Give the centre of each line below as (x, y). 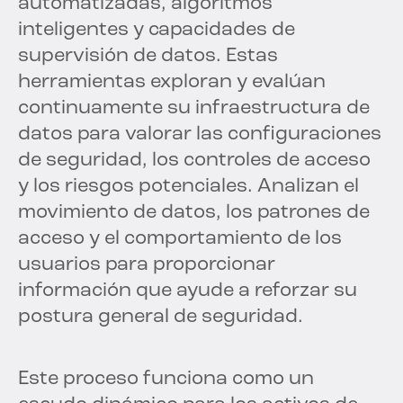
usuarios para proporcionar (147, 265)
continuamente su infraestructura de (194, 109)
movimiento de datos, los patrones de (194, 213)
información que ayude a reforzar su (188, 291)
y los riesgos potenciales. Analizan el (188, 187)
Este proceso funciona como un (166, 380)
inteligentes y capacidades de (157, 31)
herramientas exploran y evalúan (172, 83)
